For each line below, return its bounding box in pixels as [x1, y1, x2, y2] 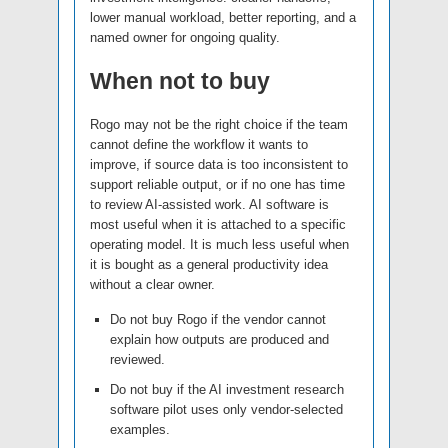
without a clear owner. [90, 277, 215, 293]
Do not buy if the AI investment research [110, 382, 344, 398]
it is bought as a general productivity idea [90, 257, 328, 273]
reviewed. [110, 352, 165, 368]
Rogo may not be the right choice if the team [90, 117, 348, 133]
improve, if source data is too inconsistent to [90, 157, 348, 173]
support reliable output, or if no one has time [90, 177, 345, 193]
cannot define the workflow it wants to [90, 137, 308, 153]
